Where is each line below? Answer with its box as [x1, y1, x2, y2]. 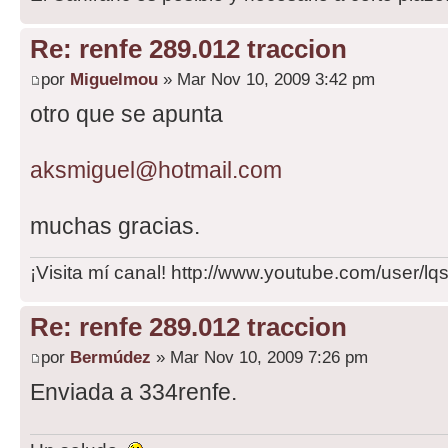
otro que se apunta [30, 100, 223, 127]
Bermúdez [70, 346, 151, 367]
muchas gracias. [30, 212, 200, 239]
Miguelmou [70, 68, 158, 89]
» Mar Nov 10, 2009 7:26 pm [151, 346, 368, 367]
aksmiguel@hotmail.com [30, 156, 282, 183]
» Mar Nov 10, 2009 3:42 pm [158, 68, 375, 89]
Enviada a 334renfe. [30, 378, 237, 405]
